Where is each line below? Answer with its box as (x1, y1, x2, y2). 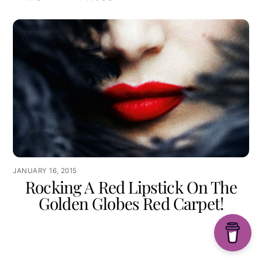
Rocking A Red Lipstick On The (25, 176, 237, 198)
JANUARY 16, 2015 (13, 167, 77, 175)
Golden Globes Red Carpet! (38, 192, 223, 215)
